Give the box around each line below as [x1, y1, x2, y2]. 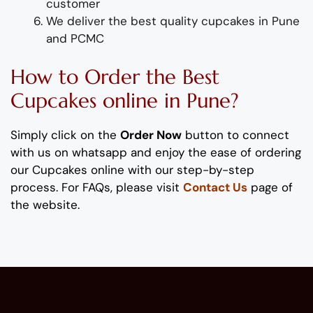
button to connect [182, 127, 289, 143]
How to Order [10, 64, 140, 90]
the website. [10, 197, 80, 213]
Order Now [120, 127, 182, 143]
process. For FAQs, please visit [10, 180, 183, 196]
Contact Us [183, 180, 247, 196]
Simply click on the [10, 127, 120, 143]
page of [247, 180, 293, 196]
